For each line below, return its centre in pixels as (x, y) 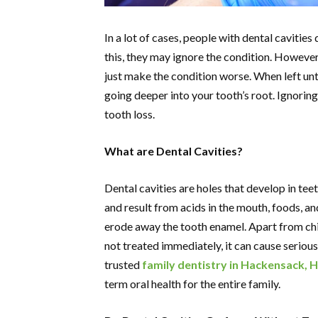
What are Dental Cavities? (174, 150)
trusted (123, 264)
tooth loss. (131, 114)
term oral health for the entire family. (192, 283)
